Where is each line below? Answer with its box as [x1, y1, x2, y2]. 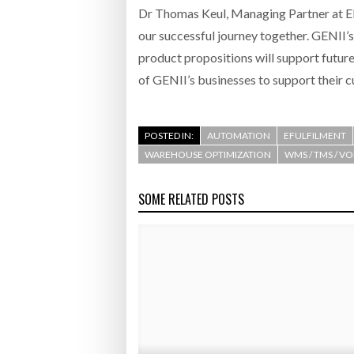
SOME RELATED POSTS [138, 190, 244, 209]
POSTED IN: [145, 130, 194, 142]
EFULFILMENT [284, 130, 346, 142]
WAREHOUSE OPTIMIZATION [145, 149, 271, 161]
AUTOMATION [207, 130, 270, 142]
